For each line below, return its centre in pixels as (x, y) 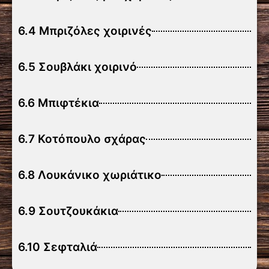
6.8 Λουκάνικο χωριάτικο (90, 175)
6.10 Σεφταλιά (58, 247)
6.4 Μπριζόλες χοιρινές (85, 31)
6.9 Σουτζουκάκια (68, 211)
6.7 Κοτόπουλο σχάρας (82, 139)
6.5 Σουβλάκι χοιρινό (77, 67)
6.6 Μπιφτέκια (59, 103)
